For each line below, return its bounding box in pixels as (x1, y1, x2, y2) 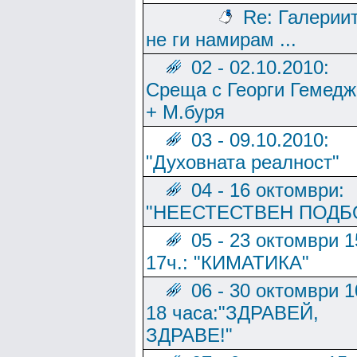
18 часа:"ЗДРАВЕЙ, (146, 302, 319, 324)
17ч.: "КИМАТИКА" (146, 252, 309, 273)
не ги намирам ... (146, 29, 296, 50)
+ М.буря (146, 101, 225, 123)
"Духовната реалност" (146, 151, 339, 173)
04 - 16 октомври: (191, 179, 344, 201)
